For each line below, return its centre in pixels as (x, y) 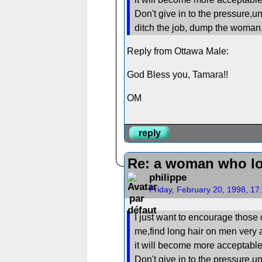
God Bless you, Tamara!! (178, 74)
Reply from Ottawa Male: (178, 51)
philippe (168, 178)
